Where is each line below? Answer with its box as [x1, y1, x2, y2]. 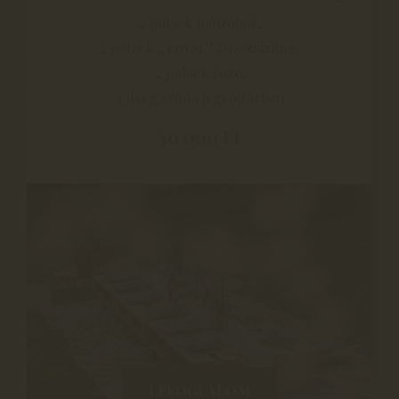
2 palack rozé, [154, 62, 245, 82]
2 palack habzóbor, [138, 12, 261, 32]
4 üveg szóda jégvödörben [114, 87, 285, 107]
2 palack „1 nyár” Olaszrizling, [99, 37, 300, 57]
